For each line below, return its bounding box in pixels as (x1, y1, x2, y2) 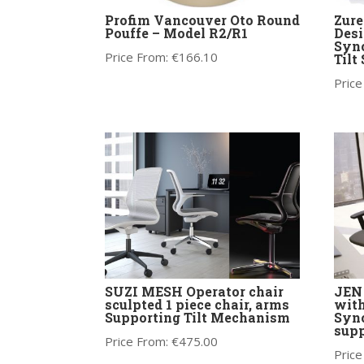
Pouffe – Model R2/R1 (104, 24, 248, 42)
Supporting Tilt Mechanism (104, 309, 290, 327)
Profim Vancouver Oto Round (104, 11, 300, 29)
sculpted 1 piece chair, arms (104, 296, 289, 314)
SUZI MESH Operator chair (104, 283, 284, 301)
